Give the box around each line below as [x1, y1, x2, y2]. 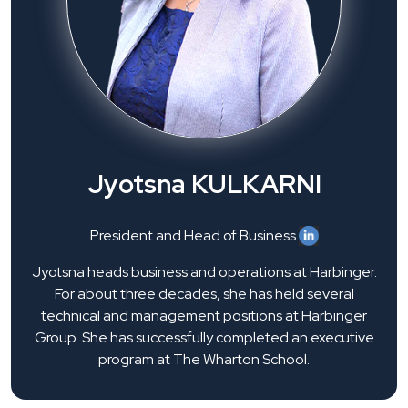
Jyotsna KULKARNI [87, 166, 321, 201]
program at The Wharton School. [98, 349, 310, 369]
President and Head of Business [89, 225, 299, 245]
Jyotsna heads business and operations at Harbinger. [31, 261, 377, 281]
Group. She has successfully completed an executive [34, 327, 374, 347]
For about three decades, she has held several [54, 283, 354, 303]
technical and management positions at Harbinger [41, 305, 367, 325]
